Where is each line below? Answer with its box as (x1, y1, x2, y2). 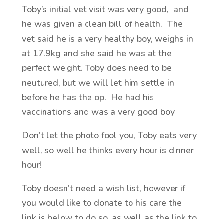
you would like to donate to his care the (22, 197, 182, 209)
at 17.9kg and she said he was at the (22, 47, 172, 59)
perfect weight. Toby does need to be (22, 62, 172, 74)
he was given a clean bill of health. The (22, 18, 183, 30)
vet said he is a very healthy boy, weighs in (22, 33, 193, 44)
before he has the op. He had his (22, 91, 154, 103)
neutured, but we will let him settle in (22, 77, 174, 88)
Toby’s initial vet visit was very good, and (22, 3, 189, 15)
